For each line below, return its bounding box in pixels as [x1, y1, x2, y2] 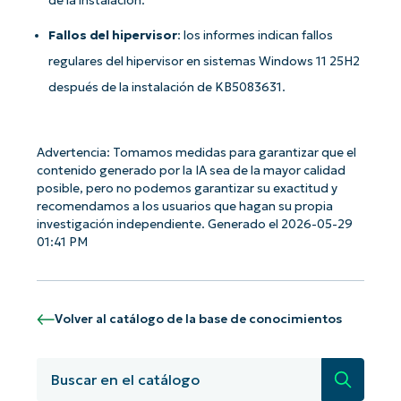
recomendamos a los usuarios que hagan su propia [36, 198, 333, 214]
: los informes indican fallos [177, 27, 334, 43]
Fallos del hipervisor [48, 27, 178, 43]
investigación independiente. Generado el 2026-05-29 [36, 216, 353, 232]
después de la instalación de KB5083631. [48, 79, 286, 95]
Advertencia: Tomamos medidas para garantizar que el [36, 144, 356, 160]
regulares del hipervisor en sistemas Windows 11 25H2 [48, 53, 361, 69]
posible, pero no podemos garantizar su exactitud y [36, 180, 337, 196]
